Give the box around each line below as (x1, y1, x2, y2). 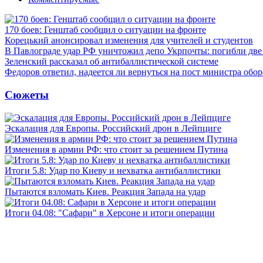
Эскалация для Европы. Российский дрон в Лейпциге (5, 123, 221, 133)
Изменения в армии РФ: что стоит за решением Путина (5, 144, 228, 154)
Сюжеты (5, 88, 49, 101)
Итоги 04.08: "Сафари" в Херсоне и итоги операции (5, 207, 215, 218)
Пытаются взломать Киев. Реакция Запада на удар (5, 186, 205, 197)
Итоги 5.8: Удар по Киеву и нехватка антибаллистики (5, 165, 221, 176)
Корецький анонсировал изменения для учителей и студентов (5, 35, 253, 46)
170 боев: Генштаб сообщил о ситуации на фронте (5, 25, 206, 35)
